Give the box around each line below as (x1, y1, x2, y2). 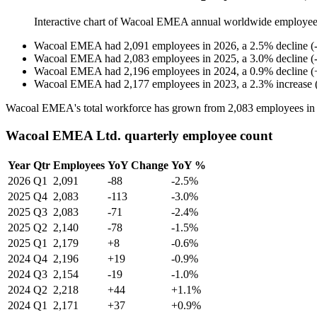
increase (276, 78, 312, 91)
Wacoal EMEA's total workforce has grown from (6, 102, 228, 115)
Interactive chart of (34, 16, 120, 28)
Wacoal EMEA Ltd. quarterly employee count (6, 127, 272, 143)
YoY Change (108, 158, 168, 171)
